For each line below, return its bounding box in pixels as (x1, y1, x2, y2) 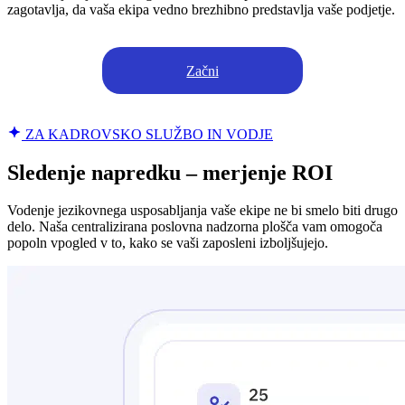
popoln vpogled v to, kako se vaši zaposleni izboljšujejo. (7, 235, 328, 251)
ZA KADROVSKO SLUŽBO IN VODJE (22, 126, 273, 142)
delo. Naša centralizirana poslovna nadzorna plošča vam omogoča (7, 219, 382, 235)
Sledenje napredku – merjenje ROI (7, 160, 333, 184)
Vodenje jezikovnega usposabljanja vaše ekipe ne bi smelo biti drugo (7, 202, 398, 219)
